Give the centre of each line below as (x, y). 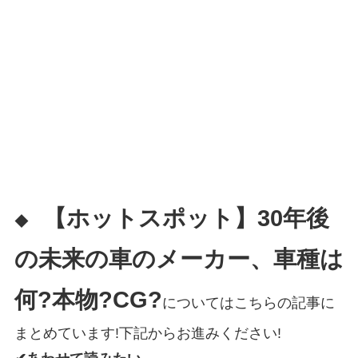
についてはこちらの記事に (248, 302)
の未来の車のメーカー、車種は (179, 259)
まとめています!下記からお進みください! (147, 333)
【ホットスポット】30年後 (186, 218)
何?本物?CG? (88, 299)
